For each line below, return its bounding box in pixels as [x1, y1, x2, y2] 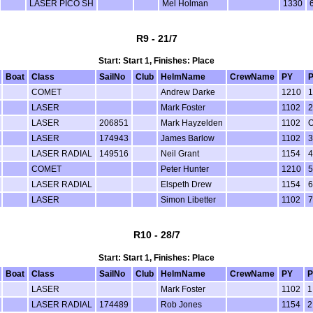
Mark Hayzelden [160, 119, 223, 128]
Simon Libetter [160, 196, 216, 205]
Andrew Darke [160, 88, 215, 97]
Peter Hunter [160, 165, 209, 174]
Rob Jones [161, 300, 202, 310]
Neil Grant [160, 150, 199, 159]
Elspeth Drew [160, 180, 212, 189]
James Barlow [160, 134, 214, 143]
